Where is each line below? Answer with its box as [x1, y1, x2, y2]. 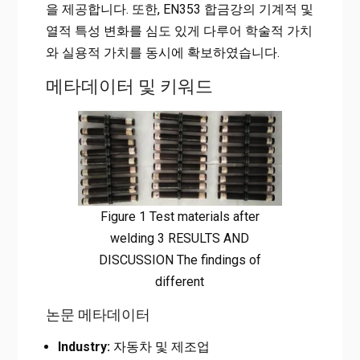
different [155, 273, 205, 289]
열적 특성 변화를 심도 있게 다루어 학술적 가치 [45, 22, 313, 39]
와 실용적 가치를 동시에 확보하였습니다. [45, 44, 280, 60]
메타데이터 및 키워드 [45, 76, 213, 96]
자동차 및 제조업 [109, 338, 210, 354]
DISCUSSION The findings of [98, 252, 261, 268]
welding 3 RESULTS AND [110, 230, 250, 246]
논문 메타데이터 [45, 305, 150, 323]
